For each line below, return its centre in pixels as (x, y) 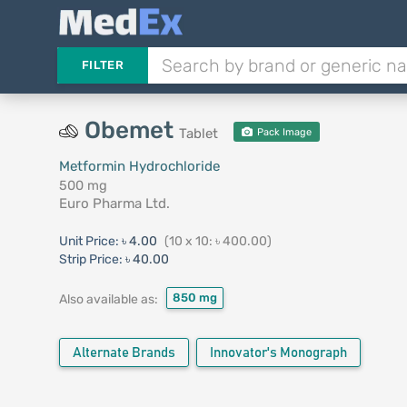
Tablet (198, 134)
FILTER (102, 65)
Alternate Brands (124, 353)
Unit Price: (90, 241)
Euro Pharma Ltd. (114, 203)
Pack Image (283, 132)
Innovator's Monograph (278, 353)
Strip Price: (90, 259)
